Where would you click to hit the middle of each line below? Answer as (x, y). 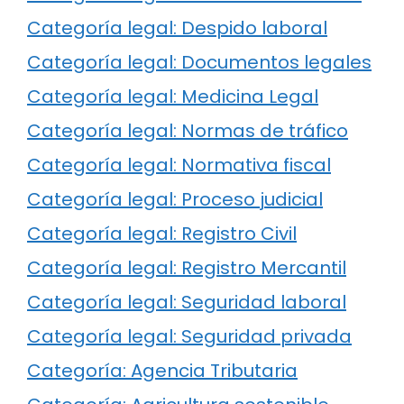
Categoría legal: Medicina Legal (173, 96)
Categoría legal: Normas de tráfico (188, 130)
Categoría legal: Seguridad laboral (187, 302)
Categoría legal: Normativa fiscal (179, 165)
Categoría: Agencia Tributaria (162, 370)
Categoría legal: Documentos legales (199, 62)
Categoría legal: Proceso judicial (175, 199)
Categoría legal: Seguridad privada (189, 336)
